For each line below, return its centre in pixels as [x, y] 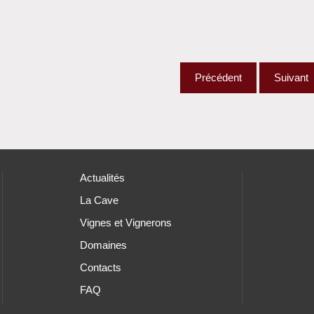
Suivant [291, 78]
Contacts [100, 268]
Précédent [218, 78]
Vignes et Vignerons [125, 223]
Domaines [103, 245]
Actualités [102, 178]
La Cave [99, 200]
